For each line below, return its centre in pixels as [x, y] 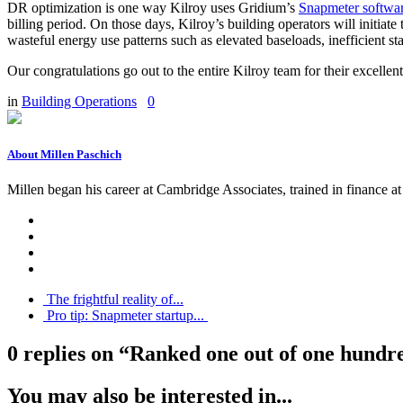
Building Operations [79, 101]
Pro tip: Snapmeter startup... [125, 316]
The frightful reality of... [113, 300]
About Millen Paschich [64, 154]
